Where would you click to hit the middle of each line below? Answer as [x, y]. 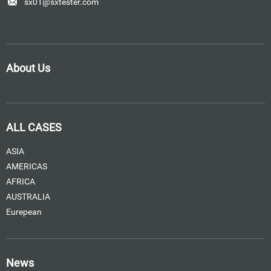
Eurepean [24, 212]
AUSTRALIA [28, 197]
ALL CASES [34, 127]
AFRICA [21, 181]
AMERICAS [27, 166]
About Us [28, 68]
